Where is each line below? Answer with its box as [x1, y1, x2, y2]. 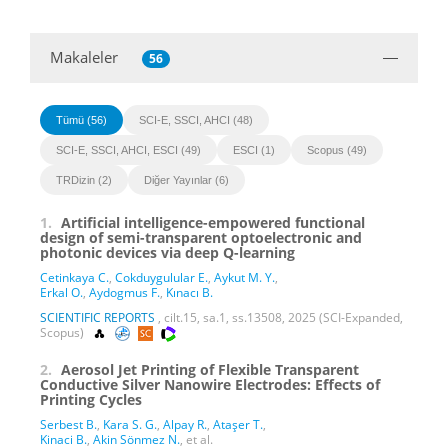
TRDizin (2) [56, 173, 112, 186]
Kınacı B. [166, 283, 213, 301]
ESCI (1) [233, 143, 275, 156]
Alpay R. [163, 415, 207, 433]
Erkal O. [40, 283, 83, 301]
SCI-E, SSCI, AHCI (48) [139, 113, 253, 126]
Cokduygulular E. [115, 268, 208, 286]
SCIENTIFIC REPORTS [40, 308, 155, 326]
